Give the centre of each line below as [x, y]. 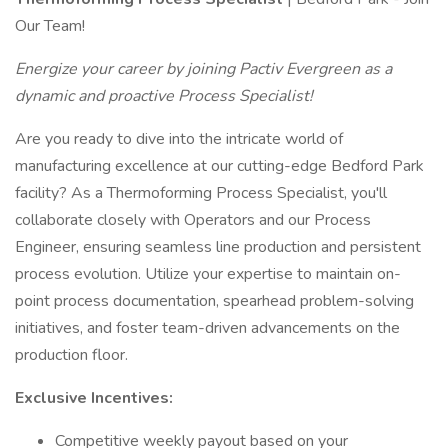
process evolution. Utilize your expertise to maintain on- [208, 274]
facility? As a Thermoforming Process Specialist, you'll [201, 193]
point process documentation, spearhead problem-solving [214, 301]
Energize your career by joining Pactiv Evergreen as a [203, 69]
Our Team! [50, 26]
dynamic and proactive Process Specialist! [164, 96]
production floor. [71, 355]
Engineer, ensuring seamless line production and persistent [218, 247]
